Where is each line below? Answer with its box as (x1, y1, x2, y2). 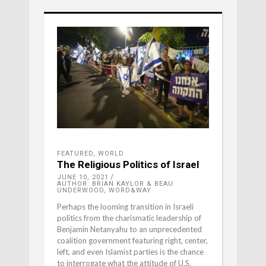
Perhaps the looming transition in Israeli (57, 202, 194, 212)
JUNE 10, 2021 (57, 173, 109, 182)
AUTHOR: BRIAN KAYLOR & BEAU (57, 180, 173, 188)
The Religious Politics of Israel (57, 159, 199, 171)
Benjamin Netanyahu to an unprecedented (57, 224, 202, 235)
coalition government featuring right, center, (57, 236, 208, 246)
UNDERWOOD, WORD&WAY (57, 186, 151, 195)
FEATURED (57, 150, 93, 158)
